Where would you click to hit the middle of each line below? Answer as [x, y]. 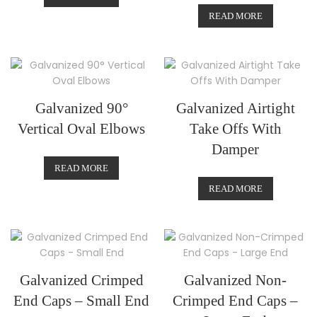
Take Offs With [235, 129]
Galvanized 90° [81, 108]
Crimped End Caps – [236, 301]
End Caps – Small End [82, 301]
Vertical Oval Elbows [82, 129]
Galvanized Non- [236, 281]
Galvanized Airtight [235, 108]
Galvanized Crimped [81, 281]
